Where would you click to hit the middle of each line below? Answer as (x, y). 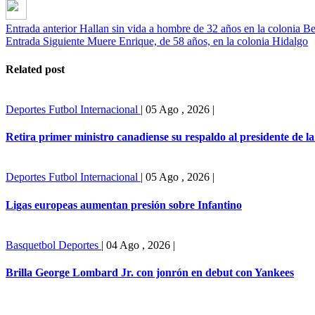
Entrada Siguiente (45, 41)
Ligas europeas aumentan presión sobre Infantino (124, 205)
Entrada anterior (41, 29)
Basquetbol (32, 245)
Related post (35, 69)
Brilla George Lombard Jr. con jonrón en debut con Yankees (150, 273)
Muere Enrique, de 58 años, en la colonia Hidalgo (198, 41)
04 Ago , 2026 (138, 245)
